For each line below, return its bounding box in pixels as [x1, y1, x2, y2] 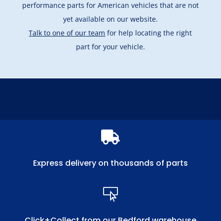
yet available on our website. [63, 14, 158, 24]
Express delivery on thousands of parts [33, 157, 188, 169]
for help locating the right [105, 28, 192, 37]
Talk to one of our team [29, 28, 106, 37]
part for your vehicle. [75, 41, 145, 51]
